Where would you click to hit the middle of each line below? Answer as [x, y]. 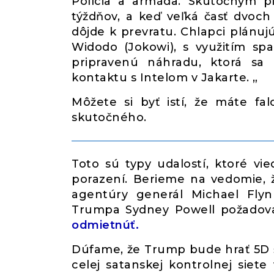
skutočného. [109, 117]
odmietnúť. [106, 225]
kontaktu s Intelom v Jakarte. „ [165, 78]
